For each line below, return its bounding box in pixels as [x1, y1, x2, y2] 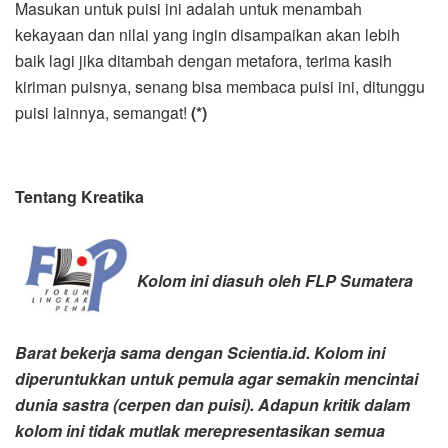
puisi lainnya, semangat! [15, 101, 191, 125]
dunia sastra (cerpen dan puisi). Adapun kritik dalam [15, 392, 410, 416]
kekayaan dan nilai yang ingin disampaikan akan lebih [15, 23, 400, 47]
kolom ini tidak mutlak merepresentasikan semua [15, 418, 385, 442]
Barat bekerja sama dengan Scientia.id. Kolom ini [15, 340, 385, 364]
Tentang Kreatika [15, 185, 144, 209]
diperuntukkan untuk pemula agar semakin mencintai [15, 366, 418, 390]
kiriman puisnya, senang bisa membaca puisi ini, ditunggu [15, 75, 425, 99]
